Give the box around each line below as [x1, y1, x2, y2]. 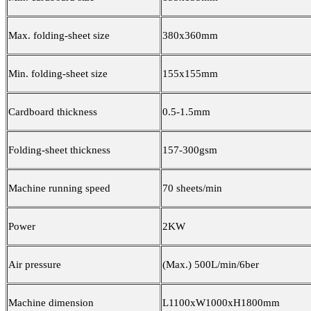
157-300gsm [162, 144, 217, 156]
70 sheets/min [162, 183, 222, 194]
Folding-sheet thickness [8, 144, 110, 156]
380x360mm [162, 30, 218, 42]
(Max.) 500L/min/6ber [162, 259, 259, 271]
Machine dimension [8, 297, 94, 309]
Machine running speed [8, 183, 110, 194]
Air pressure [8, 259, 61, 271]
